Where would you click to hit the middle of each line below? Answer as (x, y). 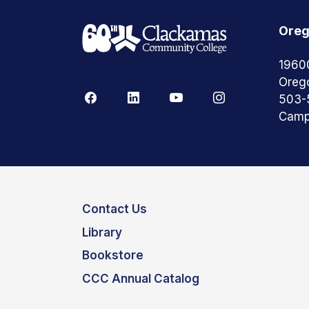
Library (102, 232)
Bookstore (113, 255)
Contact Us (114, 209)
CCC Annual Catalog (141, 278)
